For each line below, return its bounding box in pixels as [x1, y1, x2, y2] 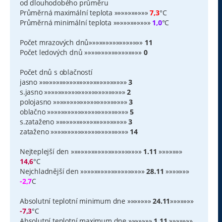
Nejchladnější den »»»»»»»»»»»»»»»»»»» [20, 166, 147, 176]
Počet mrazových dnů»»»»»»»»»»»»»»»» [20, 37, 145, 47]
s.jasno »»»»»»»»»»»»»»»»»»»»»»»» [20, 87, 127, 97]
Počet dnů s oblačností [20, 67, 93, 77]
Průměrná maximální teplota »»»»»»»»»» [20, 7, 150, 17]
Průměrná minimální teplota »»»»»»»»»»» [20, 17, 153, 27]
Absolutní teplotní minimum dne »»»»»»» [20, 196, 153, 206]
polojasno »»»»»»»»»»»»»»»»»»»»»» [20, 97, 129, 107]
